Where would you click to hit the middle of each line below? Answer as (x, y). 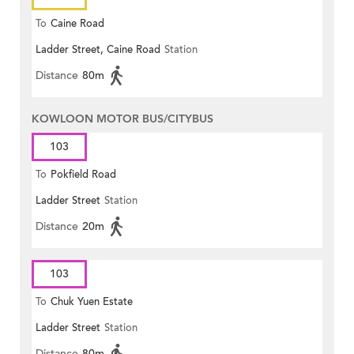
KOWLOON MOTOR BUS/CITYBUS (122, 119)
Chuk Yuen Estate (92, 302)
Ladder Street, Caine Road (98, 50)
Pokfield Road (83, 175)
